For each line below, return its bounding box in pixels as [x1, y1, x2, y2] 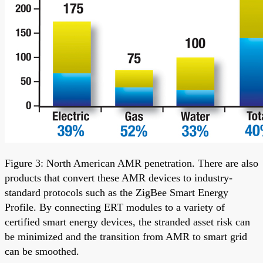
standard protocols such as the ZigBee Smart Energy [5, 186, 228, 198]
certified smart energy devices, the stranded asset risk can [5, 215, 250, 228]
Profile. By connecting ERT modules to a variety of [5, 201, 225, 213]
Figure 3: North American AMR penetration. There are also [5, 157, 258, 169]
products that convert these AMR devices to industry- [5, 171, 232, 184]
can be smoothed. [5, 245, 79, 257]
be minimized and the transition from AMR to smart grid [5, 230, 247, 242]
